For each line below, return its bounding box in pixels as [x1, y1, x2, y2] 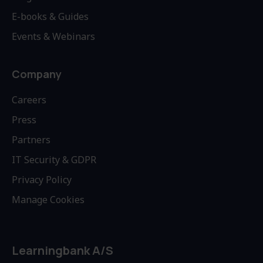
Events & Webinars [12, 29, 95, 43]
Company [12, 66, 62, 81]
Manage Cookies [12, 193, 85, 206]
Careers [12, 93, 46, 106]
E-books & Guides [12, 9, 89, 23]
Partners [12, 133, 50, 146]
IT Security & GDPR [12, 153, 96, 166]
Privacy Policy [12, 173, 72, 186]
